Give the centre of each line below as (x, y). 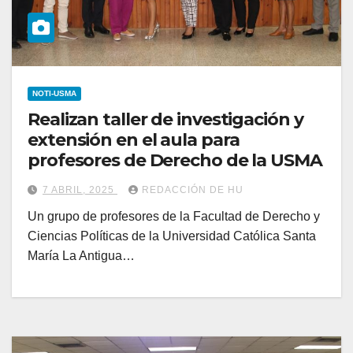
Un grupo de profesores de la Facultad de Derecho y (174, 217)
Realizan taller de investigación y (165, 120)
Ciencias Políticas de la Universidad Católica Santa (172, 236)
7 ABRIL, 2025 (80, 190)
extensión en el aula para (134, 140)
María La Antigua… (81, 256)
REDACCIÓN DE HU (193, 190)
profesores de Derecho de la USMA (175, 161)
